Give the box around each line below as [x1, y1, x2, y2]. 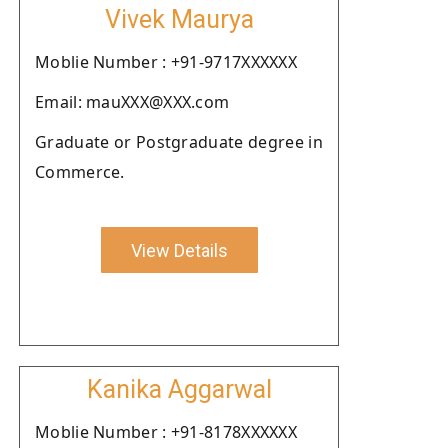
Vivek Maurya [104, 5, 254, 34]
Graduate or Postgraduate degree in [35, 131, 323, 153]
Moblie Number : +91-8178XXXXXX [35, 421, 297, 443]
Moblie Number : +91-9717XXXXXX [35, 51, 297, 73]
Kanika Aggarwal [86, 375, 272, 404]
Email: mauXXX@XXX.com [35, 91, 230, 113]
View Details [130, 239, 228, 261]
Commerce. [35, 161, 125, 183]
